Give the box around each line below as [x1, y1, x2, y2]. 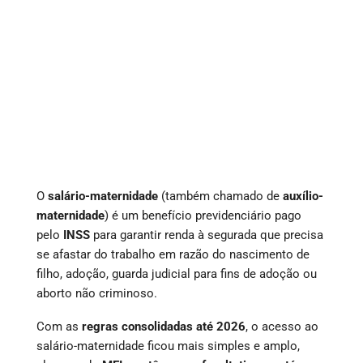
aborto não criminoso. [36, 285, 157, 301]
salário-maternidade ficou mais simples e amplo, [36, 338, 300, 353]
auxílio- [283, 188, 323, 203]
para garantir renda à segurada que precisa [90, 227, 323, 242]
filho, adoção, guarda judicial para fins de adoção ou [36, 266, 317, 281]
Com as [36, 318, 82, 334]
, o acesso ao [246, 318, 318, 334]
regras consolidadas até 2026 [82, 318, 246, 334]
